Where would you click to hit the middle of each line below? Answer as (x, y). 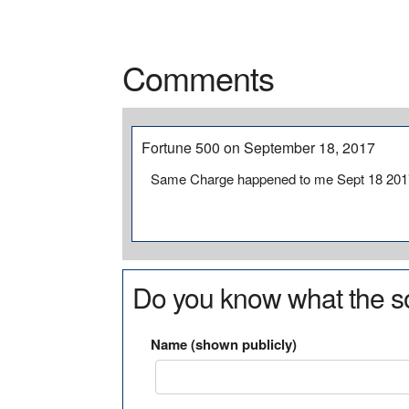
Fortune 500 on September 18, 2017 (259, 147)
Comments (199, 77)
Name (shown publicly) (224, 344)
